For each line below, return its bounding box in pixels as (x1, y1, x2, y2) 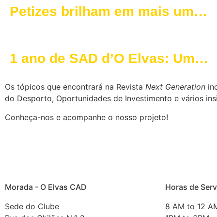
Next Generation (145, 82, 205, 92)
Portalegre (10, 36, 77, 51)
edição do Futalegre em (10, 20, 163, 35)
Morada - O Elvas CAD (5, 182, 87, 192)
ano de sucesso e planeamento (10, 67, 213, 82)
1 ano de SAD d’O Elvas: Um (10, 51, 195, 66)
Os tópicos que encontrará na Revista (5, 82, 145, 92)
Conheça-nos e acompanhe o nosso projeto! (5, 112, 168, 122)
